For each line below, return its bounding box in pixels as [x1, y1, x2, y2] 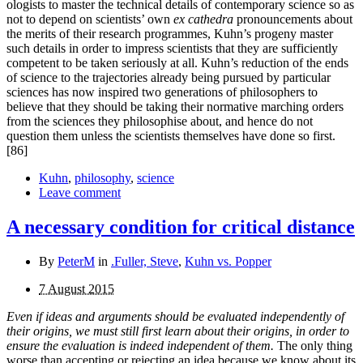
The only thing [274, 339, 352, 353]
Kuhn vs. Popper [185, 254, 271, 269]
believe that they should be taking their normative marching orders [6, 100, 344, 114]
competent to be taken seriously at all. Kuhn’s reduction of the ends [6, 56, 348, 70]
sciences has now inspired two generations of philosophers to [6, 85, 318, 100]
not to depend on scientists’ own [6, 12, 173, 27]
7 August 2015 [39, 282, 114, 297]
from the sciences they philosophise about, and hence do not [6, 114, 313, 129]
